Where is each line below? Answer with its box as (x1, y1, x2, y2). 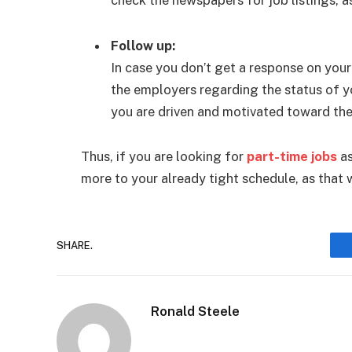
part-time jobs (247, 148, 337, 165)
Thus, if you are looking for (81, 148, 247, 165)
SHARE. (57, 239, 93, 251)
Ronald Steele (151, 303, 240, 320)
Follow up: (111, 37, 175, 53)
